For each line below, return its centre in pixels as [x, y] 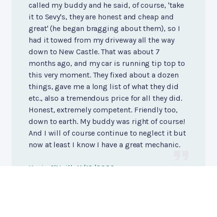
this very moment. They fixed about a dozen [104, 75]
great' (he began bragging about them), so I [104, 28]
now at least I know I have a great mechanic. [104, 144]
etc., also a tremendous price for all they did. [106, 98]
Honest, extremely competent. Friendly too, [103, 109]
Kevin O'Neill [51, 168]
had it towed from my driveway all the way [101, 40]
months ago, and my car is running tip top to [107, 63]
